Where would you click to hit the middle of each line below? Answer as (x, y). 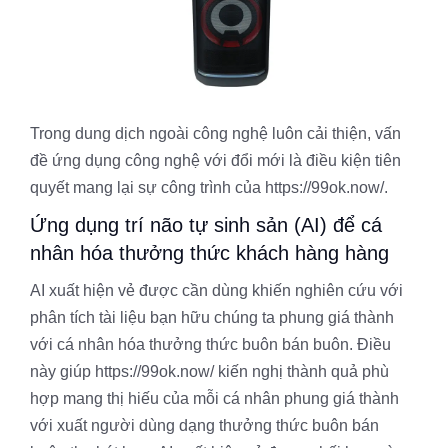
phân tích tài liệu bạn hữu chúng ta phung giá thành (212, 317)
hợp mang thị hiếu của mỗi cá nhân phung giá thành (214, 398)
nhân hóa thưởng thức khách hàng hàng (209, 252)
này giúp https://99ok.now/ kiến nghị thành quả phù (209, 371)
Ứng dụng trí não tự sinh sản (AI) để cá (206, 224)
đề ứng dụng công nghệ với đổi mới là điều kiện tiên (215, 160)
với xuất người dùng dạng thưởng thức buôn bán (204, 425)
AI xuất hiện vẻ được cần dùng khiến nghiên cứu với (216, 290)
